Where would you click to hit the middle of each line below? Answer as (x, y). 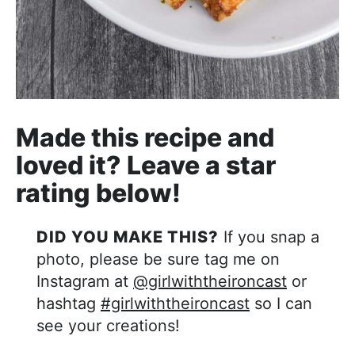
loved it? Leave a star (146, 166)
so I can (281, 304)
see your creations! (108, 326)
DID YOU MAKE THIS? (134, 237)
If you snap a (269, 237)
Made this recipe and (145, 138)
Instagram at (85, 282)
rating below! (98, 193)
